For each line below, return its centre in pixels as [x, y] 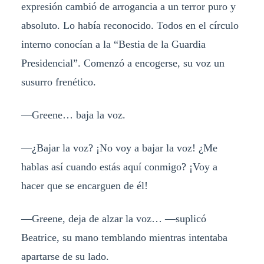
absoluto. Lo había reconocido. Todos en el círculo [130, 26]
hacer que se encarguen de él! [84, 185]
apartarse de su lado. [65, 256]
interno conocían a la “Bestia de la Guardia [113, 44]
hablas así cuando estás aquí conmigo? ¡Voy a [119, 166]
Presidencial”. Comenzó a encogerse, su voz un [123, 63]
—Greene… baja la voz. [73, 115]
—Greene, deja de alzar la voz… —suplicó [113, 218]
